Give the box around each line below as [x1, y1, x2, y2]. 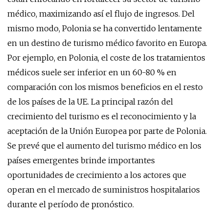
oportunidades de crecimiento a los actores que [7, 170, 186, 180]
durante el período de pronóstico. [7, 199, 134, 209]
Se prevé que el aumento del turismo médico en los [7, 141, 201, 151]
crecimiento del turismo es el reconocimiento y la [7, 111, 196, 121]
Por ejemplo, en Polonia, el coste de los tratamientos [7, 53, 205, 63]
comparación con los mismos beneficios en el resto [7, 82, 203, 92]
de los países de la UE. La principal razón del [7, 97, 173, 107]
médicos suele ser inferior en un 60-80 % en [7, 67, 176, 77]
